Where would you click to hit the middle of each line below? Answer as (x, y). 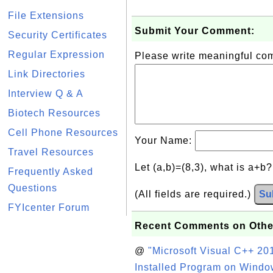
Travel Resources (51, 152)
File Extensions (46, 16)
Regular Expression (56, 55)
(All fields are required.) (194, 194)
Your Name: (165, 140)
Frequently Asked (51, 172)
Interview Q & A (46, 94)
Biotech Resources (54, 113)
